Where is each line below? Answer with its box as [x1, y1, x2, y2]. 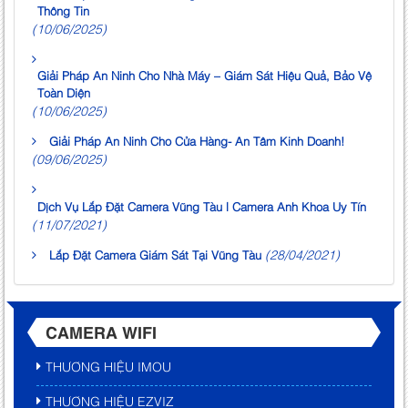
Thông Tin [37, 2, 89, 19]
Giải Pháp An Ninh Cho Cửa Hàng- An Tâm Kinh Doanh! [49, 132, 344, 149]
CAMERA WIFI [46, 321, 157, 343]
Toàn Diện [37, 84, 90, 101]
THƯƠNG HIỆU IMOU [46, 357, 171, 375]
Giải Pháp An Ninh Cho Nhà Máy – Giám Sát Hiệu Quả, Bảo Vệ [37, 66, 372, 84]
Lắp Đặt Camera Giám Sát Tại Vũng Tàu [49, 246, 261, 263]
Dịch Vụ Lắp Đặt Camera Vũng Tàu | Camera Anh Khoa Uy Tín [37, 198, 366, 215]
